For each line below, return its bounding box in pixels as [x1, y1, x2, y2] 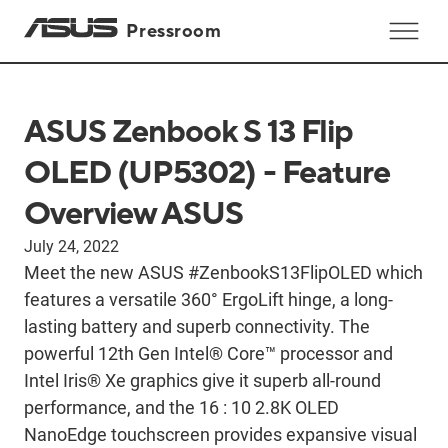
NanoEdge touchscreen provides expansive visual [24, 424, 417, 445]
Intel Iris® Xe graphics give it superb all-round [24, 370, 381, 391]
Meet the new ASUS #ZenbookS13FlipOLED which [24, 262, 423, 283]
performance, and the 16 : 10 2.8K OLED [24, 397, 339, 418]
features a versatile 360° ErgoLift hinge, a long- [24, 289, 393, 310]
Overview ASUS [24, 193, 244, 235]
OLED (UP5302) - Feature [24, 152, 390, 194]
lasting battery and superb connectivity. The [24, 316, 370, 337]
